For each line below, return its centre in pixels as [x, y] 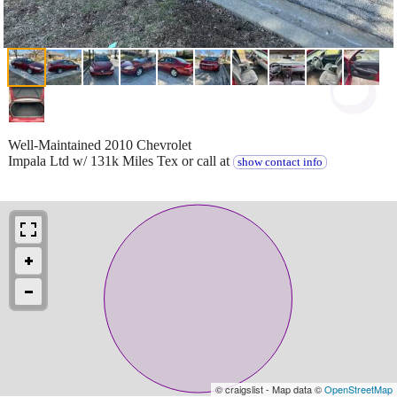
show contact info [280, 162]
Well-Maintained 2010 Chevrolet [100, 144]
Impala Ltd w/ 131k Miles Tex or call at [121, 160]
